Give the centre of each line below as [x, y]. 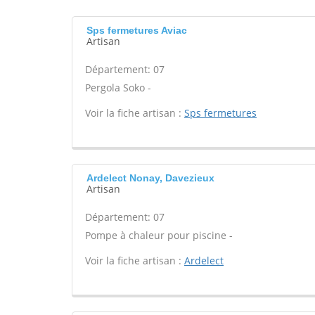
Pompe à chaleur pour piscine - [159, 235]
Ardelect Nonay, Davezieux [150, 178]
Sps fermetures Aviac [137, 30]
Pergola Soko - [118, 88]
